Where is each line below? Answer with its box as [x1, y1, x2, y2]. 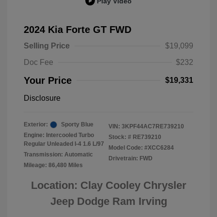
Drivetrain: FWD [108, 155, 153, 162]
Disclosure [24, 94, 61, 102]
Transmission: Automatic [24, 151, 93, 158]
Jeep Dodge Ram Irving [50, 195, 167, 207]
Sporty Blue [61, 121, 93, 128]
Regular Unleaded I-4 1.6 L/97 [24, 140, 104, 147]
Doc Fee [24, 58, 53, 66]
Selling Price [24, 42, 70, 50]
